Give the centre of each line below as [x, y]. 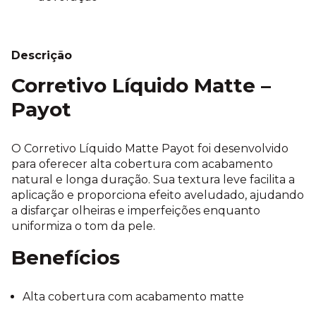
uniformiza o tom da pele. [83, 226]
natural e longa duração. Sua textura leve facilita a [153, 180]
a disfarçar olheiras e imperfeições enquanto [136, 211]
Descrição [42, 56]
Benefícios [66, 258]
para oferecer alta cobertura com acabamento [142, 164]
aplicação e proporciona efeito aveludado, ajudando [158, 195]
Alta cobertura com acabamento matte [133, 297]
